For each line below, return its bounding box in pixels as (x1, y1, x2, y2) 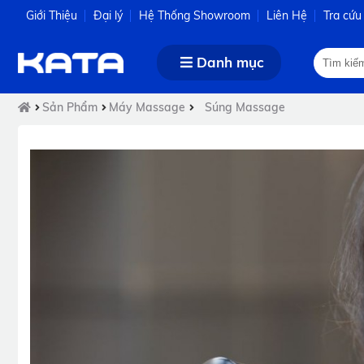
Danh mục (192, 54, 264, 71)
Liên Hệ (266, 8, 307, 23)
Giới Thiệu (26, 8, 77, 23)
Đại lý (93, 8, 123, 23)
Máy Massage (109, 99, 185, 115)
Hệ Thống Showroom (139, 8, 250, 23)
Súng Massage (205, 99, 285, 115)
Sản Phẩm (42, 99, 97, 115)
